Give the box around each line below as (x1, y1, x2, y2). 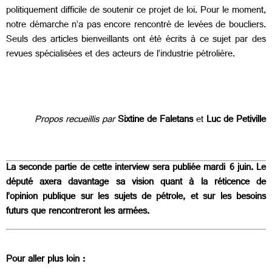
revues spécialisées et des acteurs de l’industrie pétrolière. (6, 46, 235, 65)
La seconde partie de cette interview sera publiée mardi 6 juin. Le (6, 159, 266, 178)
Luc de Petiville (206, 111, 266, 131)
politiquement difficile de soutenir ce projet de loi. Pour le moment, (6, 2, 266, 21)
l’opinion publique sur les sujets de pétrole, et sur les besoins (6, 188, 266, 208)
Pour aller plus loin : (6, 250, 85, 270)
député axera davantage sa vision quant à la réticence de (6, 174, 266, 193)
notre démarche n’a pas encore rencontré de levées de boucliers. (6, 16, 266, 36)
